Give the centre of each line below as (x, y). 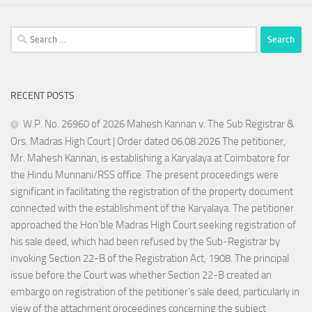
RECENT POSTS (42, 95)
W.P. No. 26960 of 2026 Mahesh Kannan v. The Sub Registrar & (158, 124)
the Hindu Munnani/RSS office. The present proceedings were (145, 174)
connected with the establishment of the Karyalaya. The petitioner (152, 208)
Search (24, 34)
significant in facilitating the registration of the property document (152, 191)
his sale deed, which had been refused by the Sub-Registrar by (145, 241)
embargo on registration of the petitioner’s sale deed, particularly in (155, 291)
